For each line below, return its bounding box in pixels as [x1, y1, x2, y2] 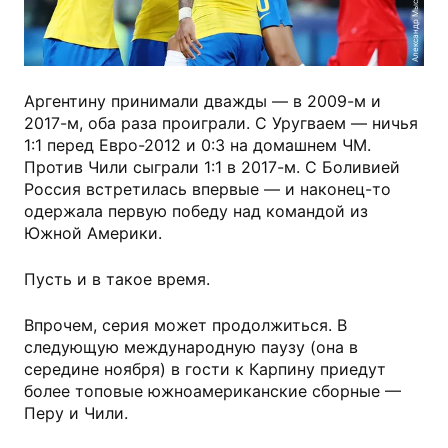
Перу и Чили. [24, 402, 128, 423]
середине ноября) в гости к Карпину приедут [24, 358, 386, 379]
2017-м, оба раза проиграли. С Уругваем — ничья [24, 112, 418, 133]
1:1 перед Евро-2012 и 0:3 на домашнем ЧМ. [24, 134, 371, 155]
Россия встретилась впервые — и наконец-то [24, 178, 391, 199]
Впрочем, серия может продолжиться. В [24, 314, 347, 335]
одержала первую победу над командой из [24, 200, 368, 221]
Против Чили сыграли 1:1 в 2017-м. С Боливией [24, 156, 400, 177]
